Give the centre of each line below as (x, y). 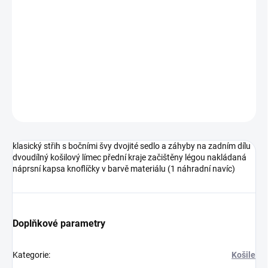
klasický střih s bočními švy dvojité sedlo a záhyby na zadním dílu (132, 146)
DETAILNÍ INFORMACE (49, 34)
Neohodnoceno (100, 107)
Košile (243, 255)
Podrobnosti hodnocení (175, 107)
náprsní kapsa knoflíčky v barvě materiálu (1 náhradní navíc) (124, 169)
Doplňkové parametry (59, 224)
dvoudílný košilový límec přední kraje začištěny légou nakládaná (130, 158)
